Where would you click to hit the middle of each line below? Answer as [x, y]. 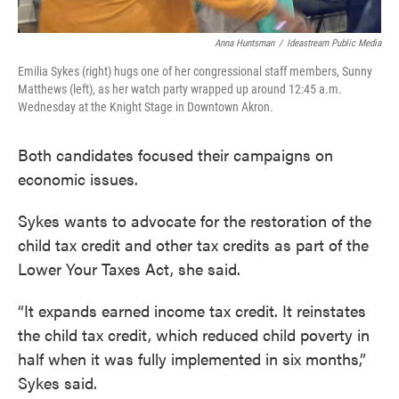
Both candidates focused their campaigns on [175, 154]
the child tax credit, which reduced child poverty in [194, 334]
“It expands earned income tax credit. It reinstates [192, 310]
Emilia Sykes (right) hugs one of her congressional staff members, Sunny [195, 71]
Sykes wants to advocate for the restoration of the [195, 220]
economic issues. [78, 178]
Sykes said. [57, 382]
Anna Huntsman [244, 43]
